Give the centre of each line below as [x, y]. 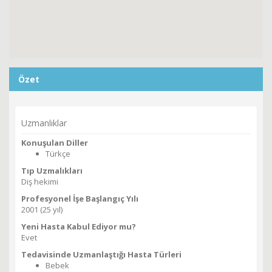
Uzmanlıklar [44, 123]
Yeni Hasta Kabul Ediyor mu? [79, 227]
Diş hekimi [40, 182]
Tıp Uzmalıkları [52, 171]
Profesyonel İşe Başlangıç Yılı [80, 199]
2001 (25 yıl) [42, 210]
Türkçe [58, 154]
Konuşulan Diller [55, 143]
